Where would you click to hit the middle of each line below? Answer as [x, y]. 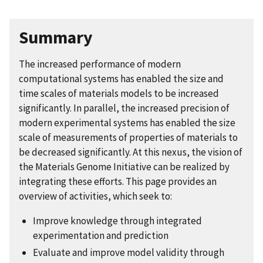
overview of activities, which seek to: [95, 196]
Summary [56, 37]
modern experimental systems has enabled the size [127, 122]
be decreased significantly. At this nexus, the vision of [131, 152]
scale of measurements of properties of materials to [128, 137]
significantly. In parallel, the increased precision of [124, 108]
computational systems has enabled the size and [121, 78]
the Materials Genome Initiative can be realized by [124, 166]
